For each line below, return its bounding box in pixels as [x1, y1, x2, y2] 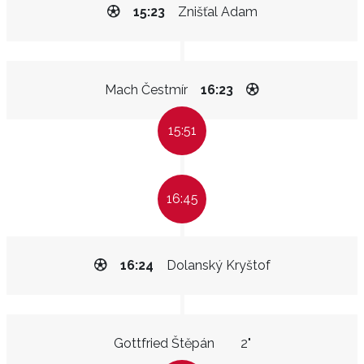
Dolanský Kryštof [166, 258, 271, 273]
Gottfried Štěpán [113, 336, 214, 351]
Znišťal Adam [177, 4, 258, 19]
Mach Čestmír [105, 82, 188, 97]
